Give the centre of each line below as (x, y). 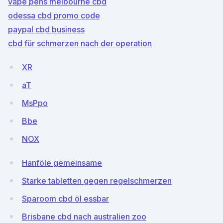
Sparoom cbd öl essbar (65, 199)
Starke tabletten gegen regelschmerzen (97, 181)
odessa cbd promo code (54, 15)
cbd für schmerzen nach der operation (80, 43)
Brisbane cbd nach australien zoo (84, 217)
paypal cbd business (46, 29)
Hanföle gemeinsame (62, 163)
